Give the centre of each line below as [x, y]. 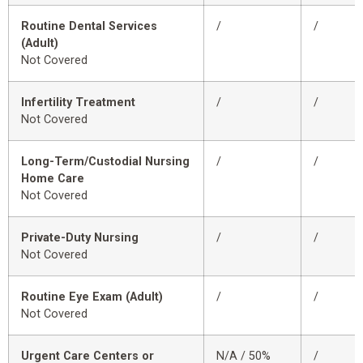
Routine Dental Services [89, 27]
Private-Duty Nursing [80, 238]
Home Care [53, 179]
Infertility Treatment [78, 103]
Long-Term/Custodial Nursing [105, 162]
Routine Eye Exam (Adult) [92, 297]
